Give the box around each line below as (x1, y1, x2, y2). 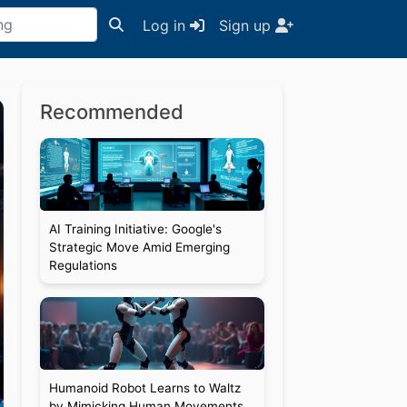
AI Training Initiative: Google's (48, 222, 222, 236)
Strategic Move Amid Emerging (48, 240, 230, 254)
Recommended (39, 100, 184, 124)
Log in (143, 16, 190, 35)
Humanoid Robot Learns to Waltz (48, 381, 241, 395)
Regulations (48, 258, 117, 273)
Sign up (219, 16, 275, 35)
